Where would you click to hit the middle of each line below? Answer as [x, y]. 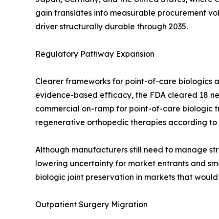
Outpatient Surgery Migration [91, 205]
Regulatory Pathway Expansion [95, 54]
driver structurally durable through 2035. [111, 27]
